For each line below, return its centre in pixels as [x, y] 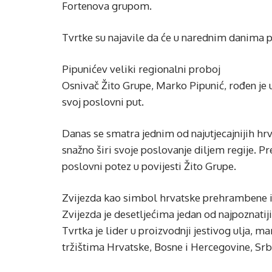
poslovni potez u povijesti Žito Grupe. [149, 166]
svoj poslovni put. [103, 102]
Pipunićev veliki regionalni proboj [141, 69]
